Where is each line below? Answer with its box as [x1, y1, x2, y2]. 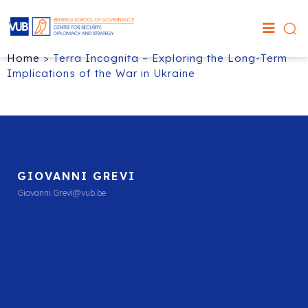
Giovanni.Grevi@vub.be [17, 187, 106, 198]
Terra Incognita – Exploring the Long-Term [53, 51, 287, 65]
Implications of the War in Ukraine [7, 66, 195, 80]
